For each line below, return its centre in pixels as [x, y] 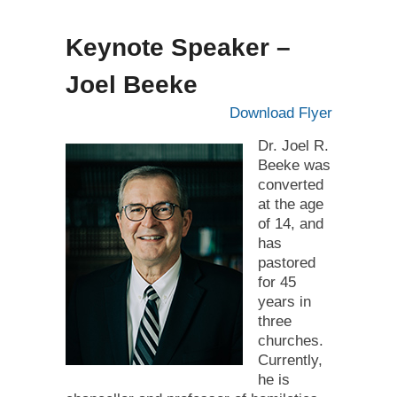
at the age [290, 204]
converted [290, 184]
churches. [290, 340]
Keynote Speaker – [178, 48]
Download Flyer [280, 113]
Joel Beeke [131, 85]
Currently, [290, 360]
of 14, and [290, 223]
